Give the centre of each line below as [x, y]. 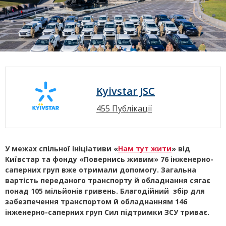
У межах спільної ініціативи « [62, 149]
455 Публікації [124, 109]
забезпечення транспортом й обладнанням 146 [96, 202]
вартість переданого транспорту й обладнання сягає [108, 181]
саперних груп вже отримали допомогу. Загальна [101, 170]
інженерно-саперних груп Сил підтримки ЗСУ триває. [107, 212]
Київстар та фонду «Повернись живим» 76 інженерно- [109, 159]
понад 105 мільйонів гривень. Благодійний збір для [105, 191]
